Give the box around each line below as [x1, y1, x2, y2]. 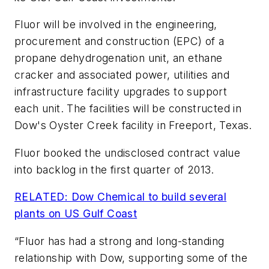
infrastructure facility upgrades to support [14, 85, 228, 98]
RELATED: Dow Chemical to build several [14, 190, 227, 204]
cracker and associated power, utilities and [14, 68, 230, 82]
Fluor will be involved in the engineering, [14, 18, 217, 31]
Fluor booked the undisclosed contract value [14, 146, 241, 159]
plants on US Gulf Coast [14, 207, 138, 220]
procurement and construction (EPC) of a [14, 35, 225, 48]
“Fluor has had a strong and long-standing [14, 235, 225, 248]
